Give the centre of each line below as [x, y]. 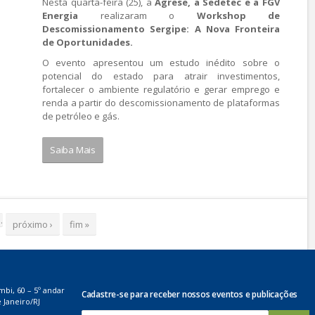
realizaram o [137, 15]
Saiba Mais [73, 150]
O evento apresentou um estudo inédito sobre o [161, 63]
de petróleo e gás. [82, 116]
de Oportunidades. [88, 42]
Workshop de [238, 15]
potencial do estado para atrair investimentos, [161, 76]
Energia [60, 15]
